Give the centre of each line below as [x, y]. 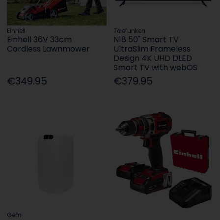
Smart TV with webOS [156, 68]
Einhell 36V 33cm [40, 40]
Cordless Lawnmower [49, 49]
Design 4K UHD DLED [153, 58]
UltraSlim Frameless [152, 49]
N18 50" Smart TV [146, 40]
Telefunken [130, 31]
